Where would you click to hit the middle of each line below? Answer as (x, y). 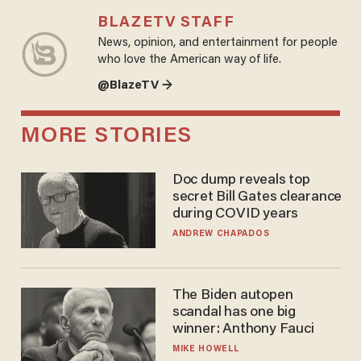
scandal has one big (234, 313)
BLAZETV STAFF (166, 23)
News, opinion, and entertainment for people (217, 43)
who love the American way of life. (189, 60)
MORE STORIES (106, 137)
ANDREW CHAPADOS (221, 234)
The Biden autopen (232, 296)
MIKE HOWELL (205, 350)
